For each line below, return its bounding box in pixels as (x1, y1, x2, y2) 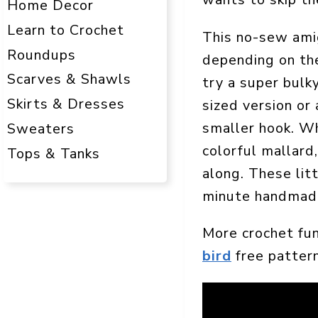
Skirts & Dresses (7, 94, 125, 114)
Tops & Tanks (7, 144, 100, 164)
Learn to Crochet (7, 20, 124, 40)
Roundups (7, 45, 76, 65)
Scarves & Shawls (7, 70, 131, 89)
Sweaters (7, 119, 75, 139)
